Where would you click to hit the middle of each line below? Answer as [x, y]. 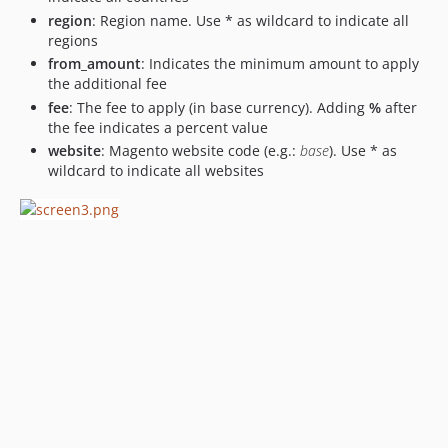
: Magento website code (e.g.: [200, 150]
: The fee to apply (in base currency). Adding [219, 107]
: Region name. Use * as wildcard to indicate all [250, 20]
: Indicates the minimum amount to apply [280, 63]
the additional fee [107, 83]
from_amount [94, 63]
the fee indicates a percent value [158, 127]
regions [73, 40]
